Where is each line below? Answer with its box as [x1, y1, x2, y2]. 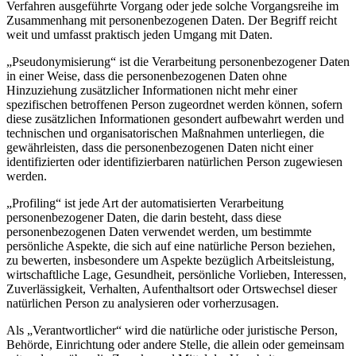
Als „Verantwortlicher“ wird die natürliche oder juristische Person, [6, 323, 338, 337]
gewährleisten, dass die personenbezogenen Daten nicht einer [6, 140, 313, 154]
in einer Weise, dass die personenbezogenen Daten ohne [6, 68, 287, 83]
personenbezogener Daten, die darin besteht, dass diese [6, 210, 281, 224]
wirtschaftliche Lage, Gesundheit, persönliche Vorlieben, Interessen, [6, 267, 346, 281]
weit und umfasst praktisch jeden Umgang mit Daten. [6, 27, 273, 41]
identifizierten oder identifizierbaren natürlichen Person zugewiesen [6, 154, 342, 168]
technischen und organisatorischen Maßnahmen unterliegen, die [6, 126, 324, 140]
